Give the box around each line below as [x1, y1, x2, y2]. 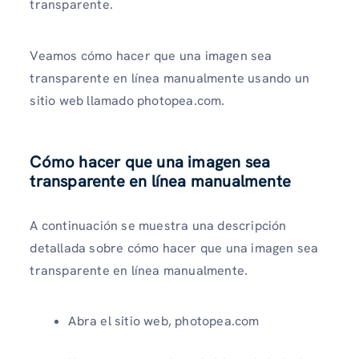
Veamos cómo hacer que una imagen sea [30, 46, 272, 64]
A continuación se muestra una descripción [30, 216, 287, 234]
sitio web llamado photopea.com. [30, 91, 225, 109]
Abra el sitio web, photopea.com [68, 313, 260, 330]
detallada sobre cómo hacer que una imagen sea [30, 239, 319, 256]
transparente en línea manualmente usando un [30, 69, 309, 87]
